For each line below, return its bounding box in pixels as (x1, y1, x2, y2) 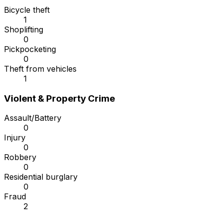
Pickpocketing (4, 44, 56, 55)
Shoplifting (4, 25, 43, 35)
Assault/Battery (4, 113, 61, 123)
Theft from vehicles (4, 64, 77, 74)
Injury (4, 133, 26, 143)
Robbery (4, 152, 36, 163)
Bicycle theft (4, 5, 50, 15)
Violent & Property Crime (4, 92, 115, 104)
